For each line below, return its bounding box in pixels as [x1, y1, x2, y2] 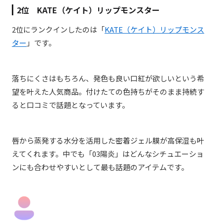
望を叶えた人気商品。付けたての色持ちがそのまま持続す [12, 86, 204, 97]
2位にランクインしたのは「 [12, 24, 105, 35]
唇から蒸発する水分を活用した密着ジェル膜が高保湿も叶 [12, 135, 204, 146]
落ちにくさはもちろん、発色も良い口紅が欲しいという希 [12, 73, 204, 84]
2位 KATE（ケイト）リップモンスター [17, 4, 160, 16]
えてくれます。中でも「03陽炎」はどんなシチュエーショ [12, 148, 204, 159]
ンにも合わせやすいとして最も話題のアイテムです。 [12, 162, 188, 173]
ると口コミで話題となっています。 [12, 100, 129, 110]
